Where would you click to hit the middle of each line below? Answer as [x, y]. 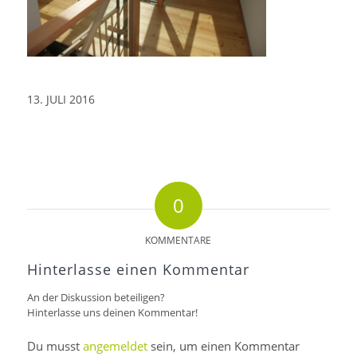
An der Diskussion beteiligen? [96, 298]
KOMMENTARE [178, 241]
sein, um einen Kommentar [223, 346]
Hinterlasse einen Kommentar [138, 270]
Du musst [55, 346]
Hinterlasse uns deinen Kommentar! [112, 313]
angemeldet [115, 346]
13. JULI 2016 [61, 100]
